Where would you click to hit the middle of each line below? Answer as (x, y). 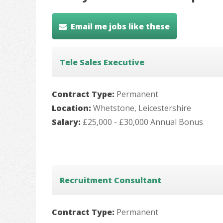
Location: (72, 108)
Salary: (67, 122)
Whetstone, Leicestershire (142, 108)
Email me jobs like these (120, 26)
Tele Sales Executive (102, 62)
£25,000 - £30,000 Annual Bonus (143, 122)
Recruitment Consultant (111, 180)
